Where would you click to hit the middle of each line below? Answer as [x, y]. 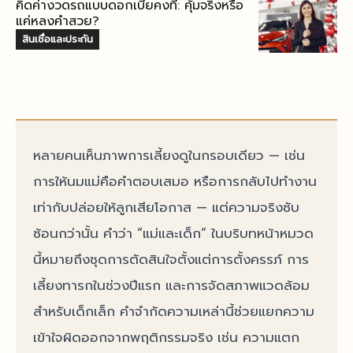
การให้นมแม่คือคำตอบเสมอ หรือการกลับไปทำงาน [175, 182]
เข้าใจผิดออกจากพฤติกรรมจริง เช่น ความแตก [166, 338]
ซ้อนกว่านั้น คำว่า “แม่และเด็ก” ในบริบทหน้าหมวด [173, 234]
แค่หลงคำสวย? [58, 22]
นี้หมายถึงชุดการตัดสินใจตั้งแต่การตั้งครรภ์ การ [171, 260]
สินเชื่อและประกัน [58, 39]
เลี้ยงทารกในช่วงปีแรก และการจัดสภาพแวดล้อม [171, 286]
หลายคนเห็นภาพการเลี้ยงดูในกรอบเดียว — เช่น [169, 156]
